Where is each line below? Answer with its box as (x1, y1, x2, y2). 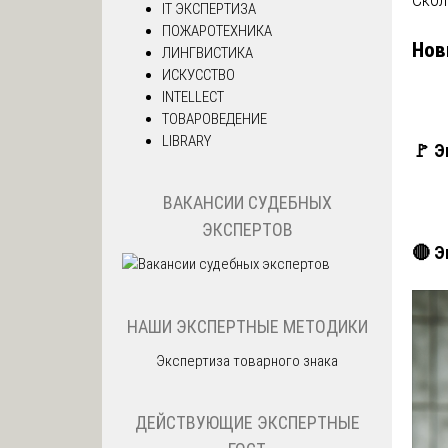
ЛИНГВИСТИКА (162, 43, 253, 62)
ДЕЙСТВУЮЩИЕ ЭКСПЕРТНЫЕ (134, 412, 360, 434)
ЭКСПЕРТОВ (201, 219, 293, 241)
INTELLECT (162, 87, 224, 106)
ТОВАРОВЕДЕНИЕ (162, 109, 267, 128)
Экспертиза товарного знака (156, 351, 338, 370)
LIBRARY (162, 131, 211, 150)
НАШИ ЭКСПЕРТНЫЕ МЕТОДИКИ (126, 315, 368, 337)
